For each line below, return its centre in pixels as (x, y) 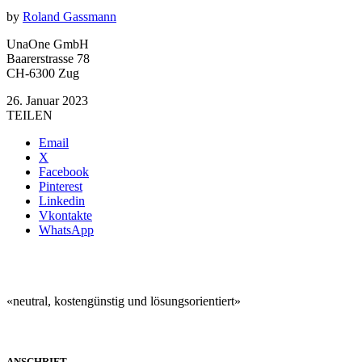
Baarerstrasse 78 (48, 58)
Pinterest (61, 186)
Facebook (64, 171)
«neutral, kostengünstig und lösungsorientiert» (124, 301)
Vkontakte (65, 215)
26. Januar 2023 (47, 100)
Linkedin (62, 200)
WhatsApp (66, 229)
